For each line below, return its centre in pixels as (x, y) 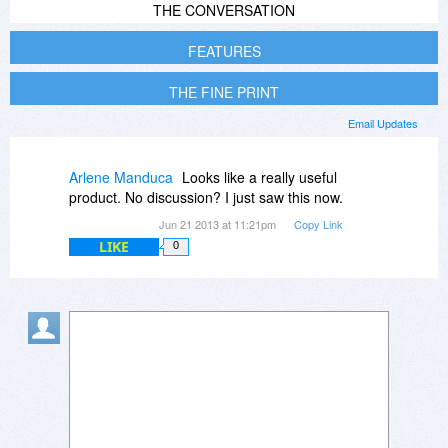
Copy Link (318, 224)
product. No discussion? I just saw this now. (206, 197)
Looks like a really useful (259, 177)
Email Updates (383, 123)
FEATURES (224, 51)
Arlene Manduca (121, 177)
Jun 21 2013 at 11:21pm (219, 224)
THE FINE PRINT (224, 92)
